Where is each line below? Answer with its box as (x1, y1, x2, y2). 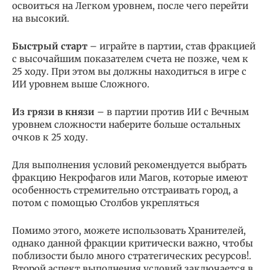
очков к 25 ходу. (12, 131, 88, 143)
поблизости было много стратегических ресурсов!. (12, 250, 251, 262)
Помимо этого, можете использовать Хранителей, (12, 225, 246, 237)
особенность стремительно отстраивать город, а (12, 184, 238, 196)
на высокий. (12, 13, 69, 25)
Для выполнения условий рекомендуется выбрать (12, 159, 246, 171)
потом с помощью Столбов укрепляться (12, 197, 199, 209)
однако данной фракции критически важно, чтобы (12, 237, 253, 250)
